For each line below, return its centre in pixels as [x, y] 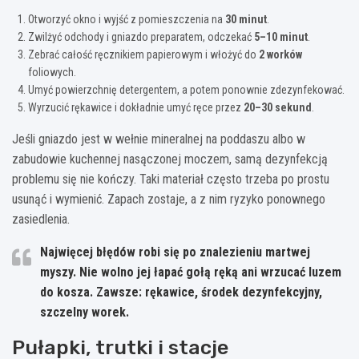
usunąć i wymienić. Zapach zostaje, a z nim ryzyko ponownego [169, 199]
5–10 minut [281, 36]
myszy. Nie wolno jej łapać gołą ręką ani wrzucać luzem [191, 272]
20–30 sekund [278, 107]
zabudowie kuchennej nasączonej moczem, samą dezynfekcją [170, 159]
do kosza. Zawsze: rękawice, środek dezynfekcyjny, [181, 292]
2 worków [280, 54]
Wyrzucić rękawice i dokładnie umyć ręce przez [136, 107]
